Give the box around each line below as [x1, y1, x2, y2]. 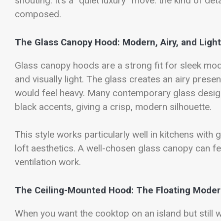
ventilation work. [15, 156, 81, 168]
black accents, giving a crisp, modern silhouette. [15, 101, 212, 112]
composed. [15, 8, 61, 20]
